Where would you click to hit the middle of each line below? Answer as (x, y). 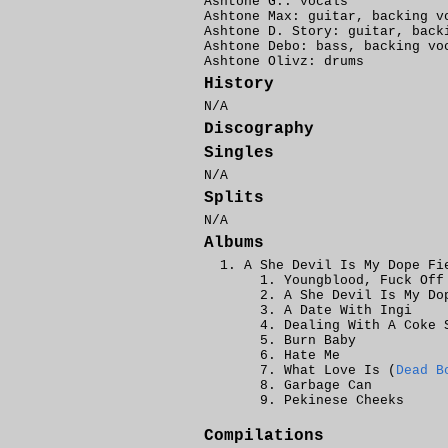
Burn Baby (320, 340)
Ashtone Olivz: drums (284, 61)
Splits (234, 198)
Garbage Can (328, 385)
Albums (234, 243)
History (239, 84)
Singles (239, 153)
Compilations (264, 436)
